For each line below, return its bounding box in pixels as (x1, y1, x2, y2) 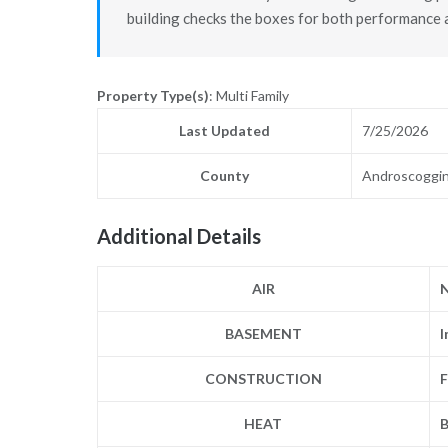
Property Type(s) (96, 87, 209, 105)
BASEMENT (224, 324, 302, 342)
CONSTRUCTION (204, 369, 322, 387)
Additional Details (96, 224, 261, 249)
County (199, 167, 249, 185)
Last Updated (178, 122, 270, 140)
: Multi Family (208, 87, 289, 105)
